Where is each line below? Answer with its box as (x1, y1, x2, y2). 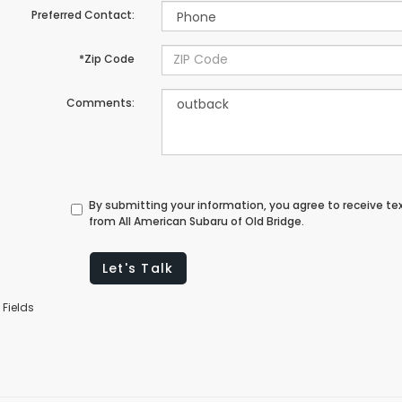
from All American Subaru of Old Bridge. (89, 213, 305, 229)
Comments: (66, 94, 135, 110)
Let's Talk (101, 258, 174, 277)
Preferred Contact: (31, 6, 135, 22)
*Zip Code (78, 50, 135, 66)
